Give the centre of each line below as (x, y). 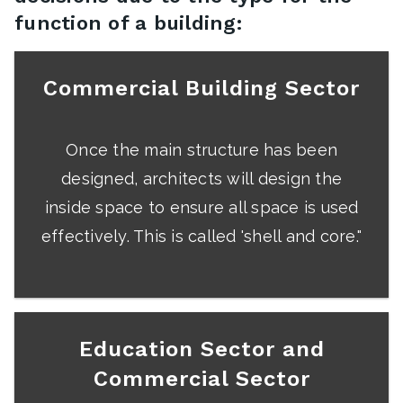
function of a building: (128, 23)
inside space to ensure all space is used (201, 208)
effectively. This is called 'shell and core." (201, 237)
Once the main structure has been (201, 150)
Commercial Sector (201, 379)
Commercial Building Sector (201, 89)
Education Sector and (201, 349)
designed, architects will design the (201, 179)
